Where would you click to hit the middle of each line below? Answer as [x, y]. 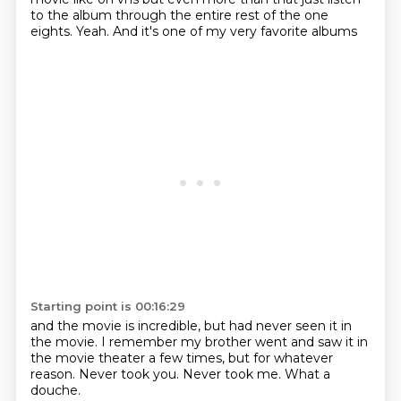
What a [307, 374]
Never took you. [130, 374]
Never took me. [233, 374]
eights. [53, 31]
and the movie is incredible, [117, 326]
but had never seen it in [277, 326]
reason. [54, 374]
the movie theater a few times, [129, 358]
